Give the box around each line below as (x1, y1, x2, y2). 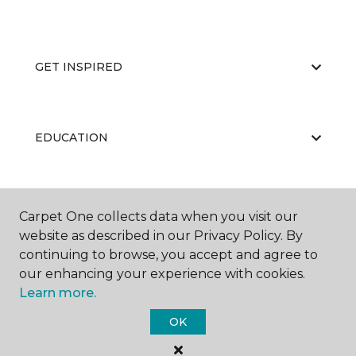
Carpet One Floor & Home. (124, 327, 275, 342)
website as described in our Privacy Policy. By (19, 228, 303, 243)
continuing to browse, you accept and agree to (19, 247, 318, 262)
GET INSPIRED (35, 60, 122, 75)
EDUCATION (35, 130, 108, 145)
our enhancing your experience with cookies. (19, 266, 305, 281)
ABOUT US (35, 201, 97, 216)
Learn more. (19, 285, 96, 300)
